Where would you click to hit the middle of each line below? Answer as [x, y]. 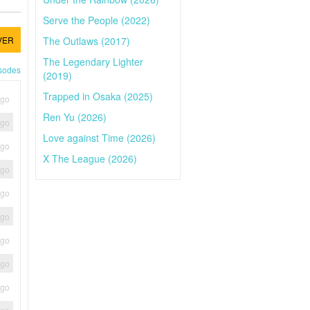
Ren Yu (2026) [75, 117]
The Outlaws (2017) [86, 41]
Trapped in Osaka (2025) [98, 96]
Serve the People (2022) [97, 20]
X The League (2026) [90, 158]
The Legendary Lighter [93, 62]
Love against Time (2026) [99, 138]
